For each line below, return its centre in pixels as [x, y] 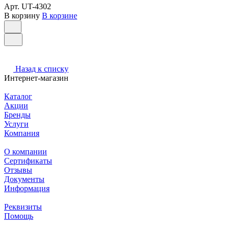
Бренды [17, 114]
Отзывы [18, 170]
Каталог [18, 96]
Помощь [19, 216]
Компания [22, 133]
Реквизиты [23, 207]
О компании [26, 151]
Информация [27, 188]
